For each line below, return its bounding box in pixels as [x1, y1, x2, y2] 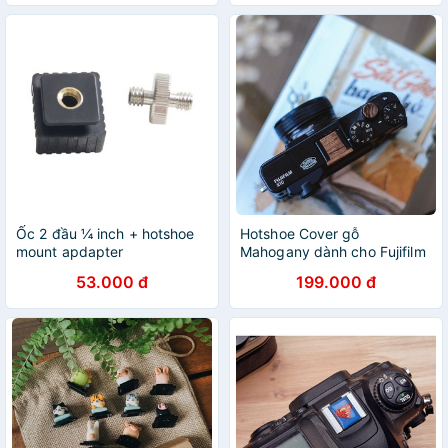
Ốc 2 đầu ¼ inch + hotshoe [16, 225, 195, 242]
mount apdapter [16, 243, 124, 260]
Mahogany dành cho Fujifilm [240, 243, 426, 260]
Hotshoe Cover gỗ [240, 225, 360, 242]
